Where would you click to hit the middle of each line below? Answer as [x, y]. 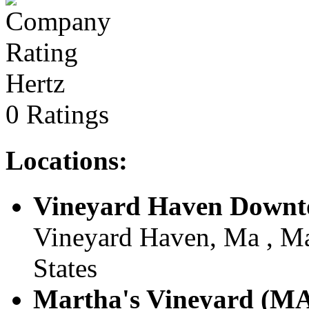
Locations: [67, 160]
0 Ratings [57, 114]
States [65, 268]
